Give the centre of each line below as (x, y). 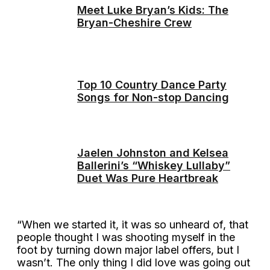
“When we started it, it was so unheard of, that (133, 224)
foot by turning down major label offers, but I (128, 250)
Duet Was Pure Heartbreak (148, 178)
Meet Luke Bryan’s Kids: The (153, 10)
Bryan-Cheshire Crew (134, 22)
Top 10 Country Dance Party (152, 84)
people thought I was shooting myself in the (126, 237)
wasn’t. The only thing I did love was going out (133, 262)
